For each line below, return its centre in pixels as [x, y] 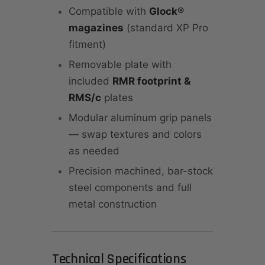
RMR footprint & [151, 81]
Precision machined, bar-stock [141, 171]
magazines [96, 28]
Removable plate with [120, 65]
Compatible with [109, 12]
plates [117, 98]
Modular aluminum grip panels [140, 118]
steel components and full [130, 188]
